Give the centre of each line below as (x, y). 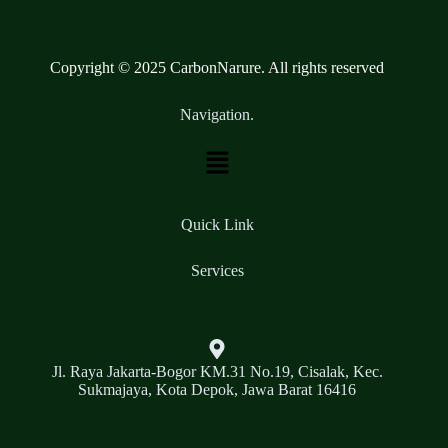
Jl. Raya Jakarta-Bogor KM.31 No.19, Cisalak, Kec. (217, 371)
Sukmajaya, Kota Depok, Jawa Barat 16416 (217, 389)
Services (217, 270)
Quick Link (217, 224)
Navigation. (217, 114)
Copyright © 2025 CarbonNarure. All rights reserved (217, 67)
